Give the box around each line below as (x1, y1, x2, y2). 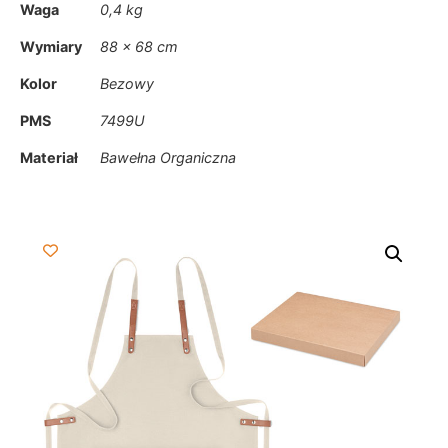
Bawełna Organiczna (100, 149, 236, 167)
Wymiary (20, 38, 82, 56)
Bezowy (100, 75, 154, 93)
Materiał (20, 149, 78, 167)
